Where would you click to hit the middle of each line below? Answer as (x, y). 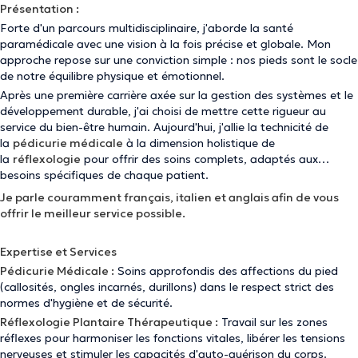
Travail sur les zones (273, 322)
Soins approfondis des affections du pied (226, 271)
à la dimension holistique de (199, 143)
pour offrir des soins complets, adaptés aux (199, 159)
